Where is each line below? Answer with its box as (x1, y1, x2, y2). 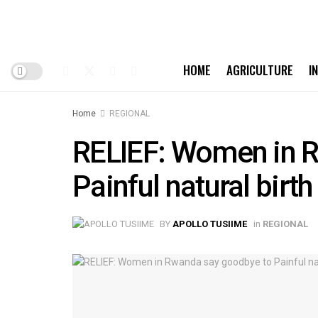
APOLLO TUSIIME (172, 218, 247, 229)
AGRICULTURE (226, 61, 293, 79)
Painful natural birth (72, 169, 312, 204)
